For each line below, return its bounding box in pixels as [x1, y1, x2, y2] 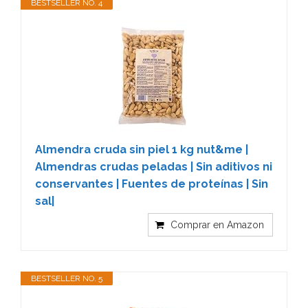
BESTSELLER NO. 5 [31, 273, 102, 283]
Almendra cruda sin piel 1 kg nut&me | [35, 142, 248, 156]
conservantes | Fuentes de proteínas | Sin [35, 177, 268, 190]
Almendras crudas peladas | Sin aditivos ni [35, 159, 272, 173]
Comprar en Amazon [170, 219, 264, 230]
